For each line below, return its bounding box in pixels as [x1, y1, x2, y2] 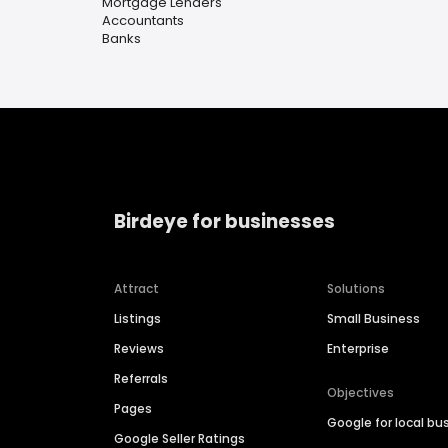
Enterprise [327, 340, 390, 358]
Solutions [327, 280, 386, 298]
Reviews [114, 340, 164, 358]
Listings [114, 310, 161, 328]
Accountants [102, 11, 184, 30]
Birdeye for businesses [114, 207, 335, 235]
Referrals [114, 370, 168, 388]
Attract [114, 280, 159, 298]
